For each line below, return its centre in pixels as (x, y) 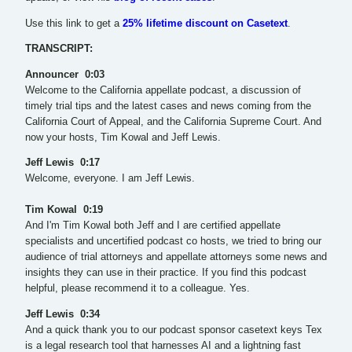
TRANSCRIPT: (59, 49)
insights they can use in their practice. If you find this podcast (166, 273)
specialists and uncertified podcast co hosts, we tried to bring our (173, 242)
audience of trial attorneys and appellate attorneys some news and (176, 257)
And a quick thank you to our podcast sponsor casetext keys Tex (174, 330)
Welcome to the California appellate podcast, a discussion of (163, 90)
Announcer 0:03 (66, 74)
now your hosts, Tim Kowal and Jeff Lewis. (123, 137)
